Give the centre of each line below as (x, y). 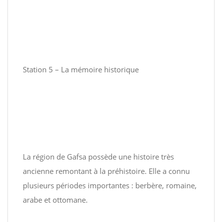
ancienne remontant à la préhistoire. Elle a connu (106, 171)
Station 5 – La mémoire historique (81, 69)
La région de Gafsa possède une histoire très (98, 157)
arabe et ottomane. (55, 200)
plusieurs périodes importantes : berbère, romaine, (110, 185)
